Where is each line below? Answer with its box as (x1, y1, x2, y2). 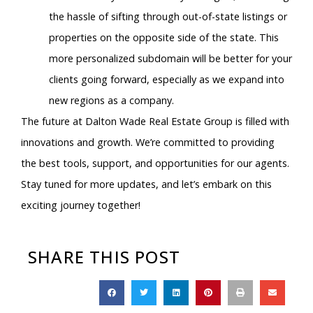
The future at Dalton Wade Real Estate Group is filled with (21, 115, 289, 129)
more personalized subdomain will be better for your (49, 52, 292, 66)
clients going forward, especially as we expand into (49, 73, 284, 87)
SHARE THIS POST (28, 245, 180, 268)
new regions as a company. (49, 94, 174, 108)
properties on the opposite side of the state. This (49, 31, 279, 45)
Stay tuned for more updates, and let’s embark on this (21, 177, 272, 191)
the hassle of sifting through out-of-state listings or (49, 10, 287, 24)
